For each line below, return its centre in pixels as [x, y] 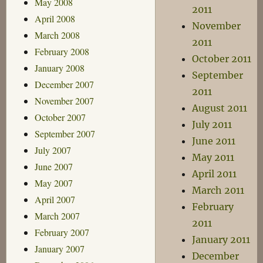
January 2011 [221, 240]
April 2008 [55, 18]
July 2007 [53, 150]
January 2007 [59, 248]
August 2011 [220, 108]
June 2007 [53, 166]
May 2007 [53, 183]
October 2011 [222, 59]
